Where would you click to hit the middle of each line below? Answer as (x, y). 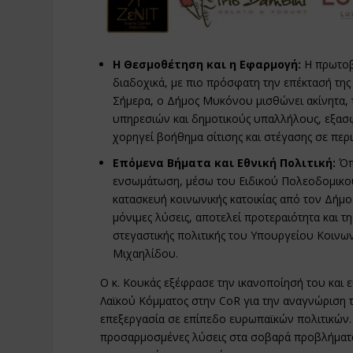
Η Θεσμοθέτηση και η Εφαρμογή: (207, 64)
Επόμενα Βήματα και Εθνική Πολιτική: (225, 162)
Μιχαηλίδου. (146, 253)
